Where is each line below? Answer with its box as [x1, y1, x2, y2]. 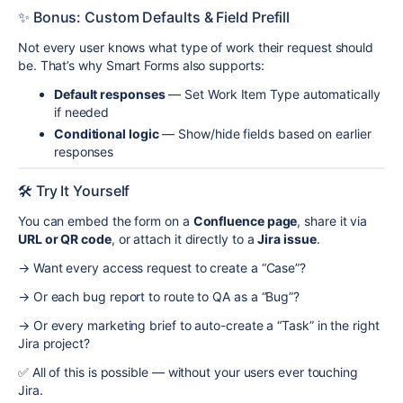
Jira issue [257, 231, 317, 247]
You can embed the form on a [18, 213, 193, 229]
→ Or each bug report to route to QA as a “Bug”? [18, 289, 300, 305]
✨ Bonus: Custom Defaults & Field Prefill [18, 8, 291, 27]
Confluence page [193, 213, 298, 229]
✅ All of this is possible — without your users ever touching [18, 364, 358, 381]
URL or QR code [18, 231, 112, 247]
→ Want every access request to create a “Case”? [18, 260, 307, 276]
